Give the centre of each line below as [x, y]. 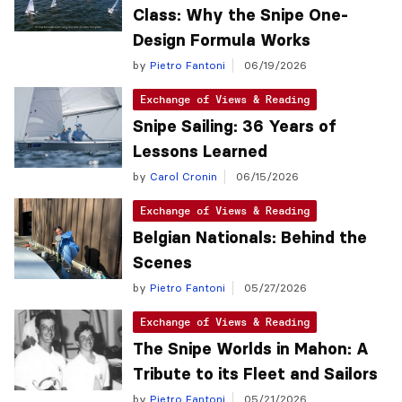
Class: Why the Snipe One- [240, 15]
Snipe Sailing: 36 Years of [235, 127]
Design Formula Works [222, 40]
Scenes [162, 263]
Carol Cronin [182, 176]
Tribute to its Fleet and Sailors [255, 374]
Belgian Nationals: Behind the [250, 238]
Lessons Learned [200, 152]
